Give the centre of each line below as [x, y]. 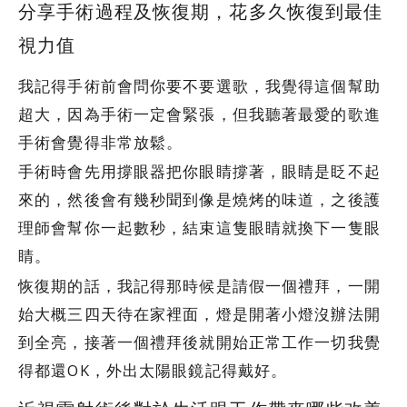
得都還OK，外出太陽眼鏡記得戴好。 [153, 370]
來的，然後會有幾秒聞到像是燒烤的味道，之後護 [199, 200]
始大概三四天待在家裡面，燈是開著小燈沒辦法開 [199, 313]
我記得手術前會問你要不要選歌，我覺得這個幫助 [199, 85]
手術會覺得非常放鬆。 [101, 142]
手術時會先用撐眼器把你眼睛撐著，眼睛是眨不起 [199, 172]
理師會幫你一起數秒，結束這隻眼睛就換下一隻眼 [199, 228]
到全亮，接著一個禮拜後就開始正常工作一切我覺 [199, 342]
